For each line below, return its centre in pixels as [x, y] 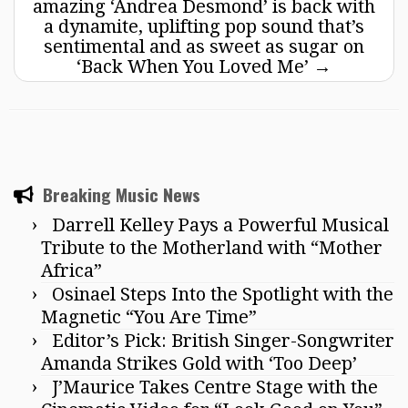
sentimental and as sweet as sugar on [204, 47]
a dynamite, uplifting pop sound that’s [204, 27]
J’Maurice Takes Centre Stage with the [215, 388]
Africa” [71, 271]
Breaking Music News [122, 195]
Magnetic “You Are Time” [149, 317]
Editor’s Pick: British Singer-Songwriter [223, 341]
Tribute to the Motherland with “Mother [212, 248]
